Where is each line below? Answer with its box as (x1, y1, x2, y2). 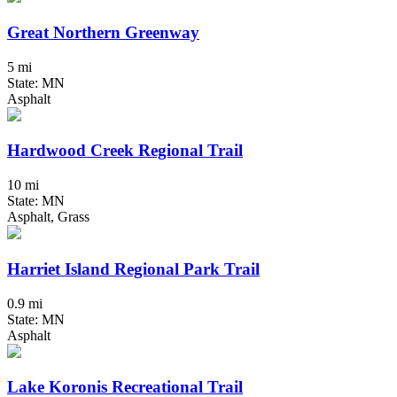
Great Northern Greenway (7, 23, 199, 43)
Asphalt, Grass (7, 209, 90, 225)
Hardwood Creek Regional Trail (7, 141, 243, 160)
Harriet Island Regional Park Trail (7, 259, 260, 278)
